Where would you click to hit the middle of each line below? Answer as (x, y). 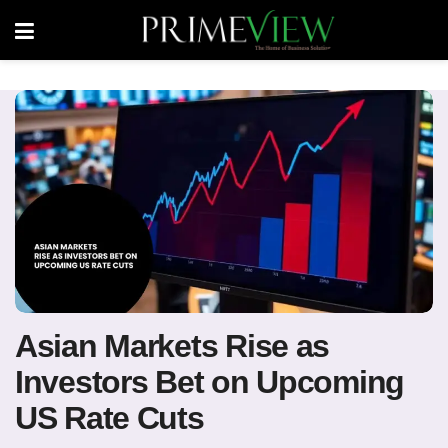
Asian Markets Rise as (172, 345)
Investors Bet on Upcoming (209, 381)
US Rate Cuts (109, 417)
